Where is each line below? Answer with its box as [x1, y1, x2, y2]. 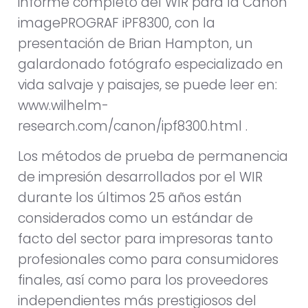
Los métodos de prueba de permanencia [18, 147, 288, 166]
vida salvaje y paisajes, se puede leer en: [18, 75, 277, 94]
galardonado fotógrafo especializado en [18, 54, 283, 74]
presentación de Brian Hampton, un [18, 34, 253, 53]
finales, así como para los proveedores [18, 271, 268, 290]
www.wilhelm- [18, 96, 109, 115]
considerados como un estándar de [18, 209, 253, 228]
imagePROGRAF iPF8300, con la [18, 13, 215, 32]
